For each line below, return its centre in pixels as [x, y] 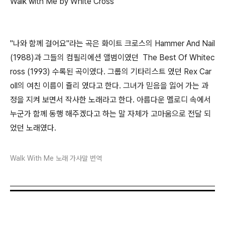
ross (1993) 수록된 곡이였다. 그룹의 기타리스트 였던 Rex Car [111, 72]
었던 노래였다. [34, 128]
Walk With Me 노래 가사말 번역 [56, 158]
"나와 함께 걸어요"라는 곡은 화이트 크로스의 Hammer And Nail [113, 44]
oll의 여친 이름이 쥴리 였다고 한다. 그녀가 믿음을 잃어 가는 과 [109, 86]
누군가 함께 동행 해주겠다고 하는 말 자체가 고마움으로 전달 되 [110, 114]
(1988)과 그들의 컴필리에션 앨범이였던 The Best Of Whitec [113, 58]
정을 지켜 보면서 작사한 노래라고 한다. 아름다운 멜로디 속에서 [110, 100]
